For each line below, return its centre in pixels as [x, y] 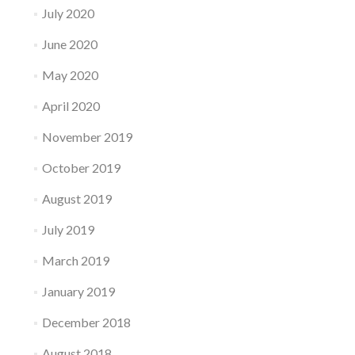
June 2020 [69, 44]
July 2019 [68, 229]
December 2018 [86, 322]
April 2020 [71, 106]
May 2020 [70, 75]
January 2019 [78, 291]
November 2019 [87, 137]
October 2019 [81, 168]
